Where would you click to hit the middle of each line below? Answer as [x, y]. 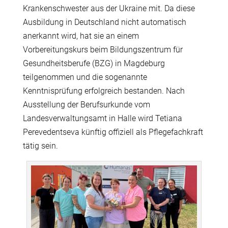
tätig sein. [40, 146]
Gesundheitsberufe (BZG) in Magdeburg [94, 64]
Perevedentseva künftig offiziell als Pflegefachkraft [113, 132]
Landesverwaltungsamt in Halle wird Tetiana [102, 119]
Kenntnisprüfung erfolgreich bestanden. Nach [104, 91]
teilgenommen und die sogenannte [85, 77]
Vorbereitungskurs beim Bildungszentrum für [103, 50]
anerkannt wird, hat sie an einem [81, 36]
